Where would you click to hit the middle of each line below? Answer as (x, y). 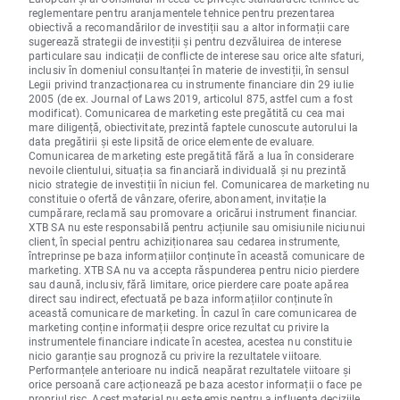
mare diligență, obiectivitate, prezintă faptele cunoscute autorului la (194, 127)
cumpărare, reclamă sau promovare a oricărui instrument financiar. (193, 213)
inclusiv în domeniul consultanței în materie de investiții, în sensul (189, 70)
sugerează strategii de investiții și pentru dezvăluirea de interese (185, 42)
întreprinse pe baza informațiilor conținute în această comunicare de (196, 256)
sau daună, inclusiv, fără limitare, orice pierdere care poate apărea (189, 284)
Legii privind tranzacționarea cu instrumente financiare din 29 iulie (191, 84)
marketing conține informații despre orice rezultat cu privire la (179, 327)
